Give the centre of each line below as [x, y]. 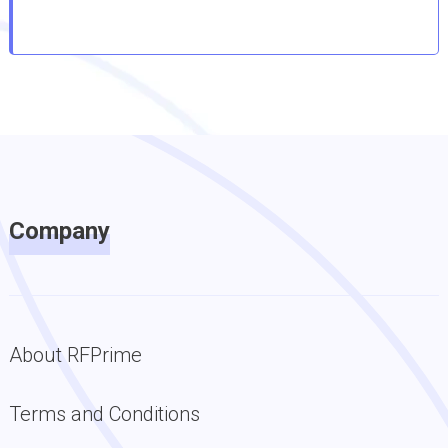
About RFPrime [75, 355]
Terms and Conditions [104, 414]
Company [59, 231]
